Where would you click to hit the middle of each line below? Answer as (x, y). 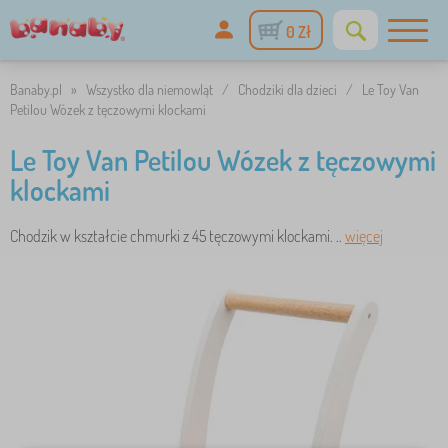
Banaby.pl (36, 89)
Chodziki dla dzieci (287, 89)
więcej (364, 236)
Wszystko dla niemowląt (149, 89)
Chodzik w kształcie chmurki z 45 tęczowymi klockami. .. (177, 236)
